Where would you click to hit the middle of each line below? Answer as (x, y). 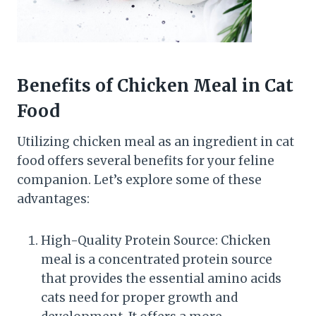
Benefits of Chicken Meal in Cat (155, 85)
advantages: (53, 199)
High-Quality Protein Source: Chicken (156, 240)
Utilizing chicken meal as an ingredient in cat (156, 141)
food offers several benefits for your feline (146, 160)
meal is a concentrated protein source (157, 259)
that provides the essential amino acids (161, 278)
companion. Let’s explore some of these (139, 180)
